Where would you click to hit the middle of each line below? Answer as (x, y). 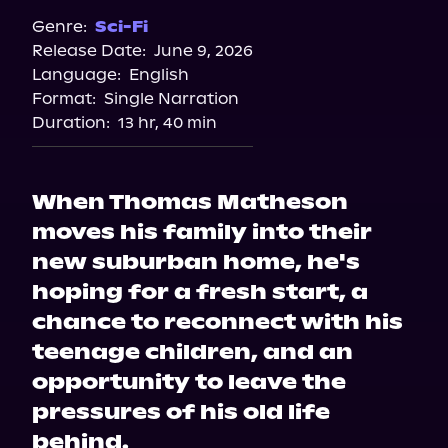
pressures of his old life (181, 412)
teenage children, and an (192, 352)
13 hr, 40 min (167, 122)
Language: (76, 74)
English (159, 74)
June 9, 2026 (203, 50)
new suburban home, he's (196, 262)
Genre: (59, 26)
